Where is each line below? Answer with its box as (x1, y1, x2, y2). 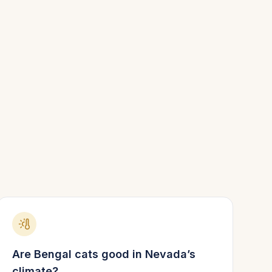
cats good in (71, 248, 145, 260)
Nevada (144, 248, 187, 260)
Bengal (33, 248, 72, 260)
